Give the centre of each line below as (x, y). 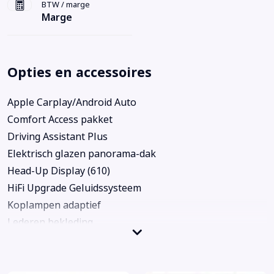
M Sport (26, 256)
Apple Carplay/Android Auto (72, 102)
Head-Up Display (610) (59, 171)
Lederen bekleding (50, 222)
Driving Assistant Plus (57, 136)
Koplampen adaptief (54, 205)
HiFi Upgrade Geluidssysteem (74, 188)
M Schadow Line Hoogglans (71, 239)
